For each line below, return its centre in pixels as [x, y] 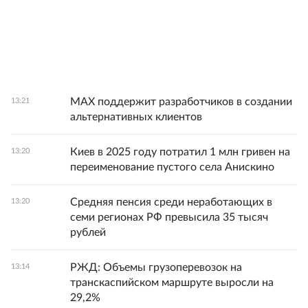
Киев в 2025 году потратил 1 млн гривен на [180, 152]
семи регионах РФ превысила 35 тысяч [169, 217]
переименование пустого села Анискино [172, 167]
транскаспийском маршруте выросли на [172, 283]
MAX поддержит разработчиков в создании [181, 102]
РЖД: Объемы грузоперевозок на [156, 267]
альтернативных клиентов [136, 117]
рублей [88, 232]
